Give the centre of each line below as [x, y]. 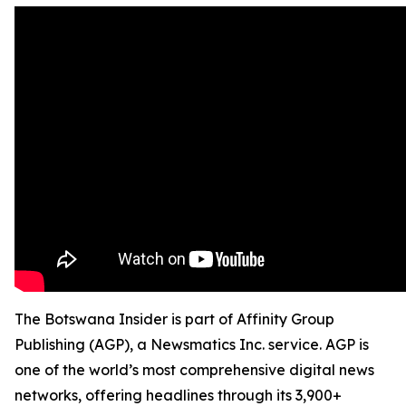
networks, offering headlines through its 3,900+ [178, 395]
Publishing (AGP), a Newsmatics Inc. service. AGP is [192, 344]
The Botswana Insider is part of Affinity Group [174, 319]
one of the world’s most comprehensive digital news [194, 370]
